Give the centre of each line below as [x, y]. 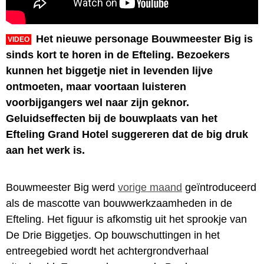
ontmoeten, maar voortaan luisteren [96, 86]
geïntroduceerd [219, 187]
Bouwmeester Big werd [62, 187]
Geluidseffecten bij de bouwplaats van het [112, 118]
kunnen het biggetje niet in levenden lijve [109, 70]
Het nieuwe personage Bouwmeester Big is [144, 39]
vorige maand [150, 187]
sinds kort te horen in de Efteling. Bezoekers [118, 55]
